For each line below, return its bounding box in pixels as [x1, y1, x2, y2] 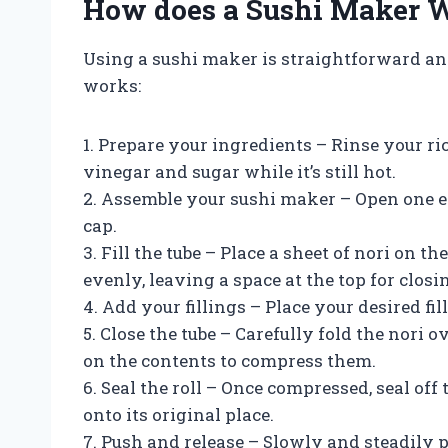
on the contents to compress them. [83, 348, 376, 372]
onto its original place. [83, 402, 274, 426]
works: [83, 73, 141, 97]
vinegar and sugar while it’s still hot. [83, 159, 396, 183]
